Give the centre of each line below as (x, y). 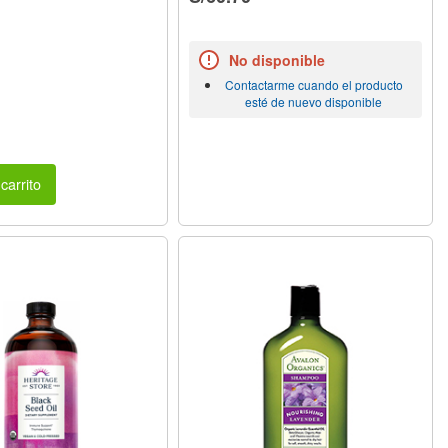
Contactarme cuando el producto (313, 84)
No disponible (277, 59)
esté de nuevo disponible (314, 101)
